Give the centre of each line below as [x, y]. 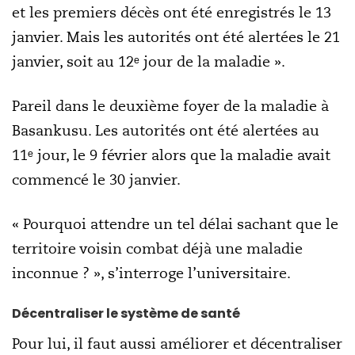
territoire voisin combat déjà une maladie [157, 248]
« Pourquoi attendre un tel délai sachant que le [175, 224]
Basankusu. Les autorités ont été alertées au [166, 130]
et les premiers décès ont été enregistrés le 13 [172, 12]
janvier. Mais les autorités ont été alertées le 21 [176, 37]
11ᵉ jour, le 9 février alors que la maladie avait [171, 155]
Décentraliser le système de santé [126, 313]
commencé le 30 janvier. [96, 179]
